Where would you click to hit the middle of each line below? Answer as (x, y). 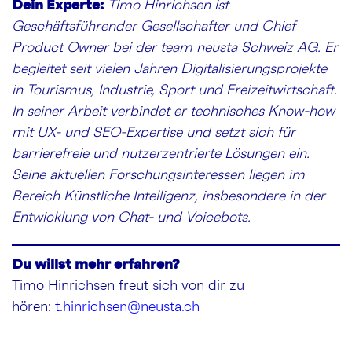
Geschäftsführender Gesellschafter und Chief (154, 27)
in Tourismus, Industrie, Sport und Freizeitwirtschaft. (174, 91)
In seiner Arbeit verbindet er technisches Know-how (173, 112)
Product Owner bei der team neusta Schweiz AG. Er (175, 48)
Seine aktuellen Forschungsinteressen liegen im (158, 176)
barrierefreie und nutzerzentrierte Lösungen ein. (161, 154)
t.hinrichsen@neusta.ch (127, 308)
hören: (33, 308)
